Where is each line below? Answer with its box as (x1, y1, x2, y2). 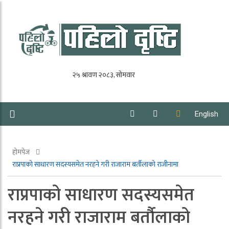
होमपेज (12, 146, 31, 158)
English (195, 109, 218, 119)
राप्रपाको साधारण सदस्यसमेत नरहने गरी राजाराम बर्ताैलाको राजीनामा (12, 158, 178, 170)
